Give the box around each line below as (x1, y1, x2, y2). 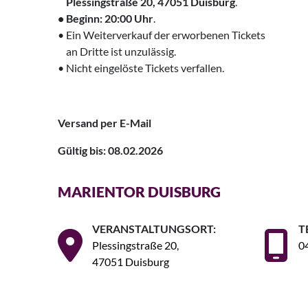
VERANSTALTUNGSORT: (92, 222, 216, 236)
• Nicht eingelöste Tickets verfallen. (58, 61, 224, 75)
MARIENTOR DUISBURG (58, 183, 221, 201)
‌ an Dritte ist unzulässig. (58, 45, 176, 58)
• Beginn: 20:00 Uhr (58, 12, 153, 25)
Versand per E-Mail (58, 116, 151, 130)
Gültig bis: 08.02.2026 (58, 144, 163, 157)
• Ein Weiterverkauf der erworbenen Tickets (58, 28, 265, 42)
